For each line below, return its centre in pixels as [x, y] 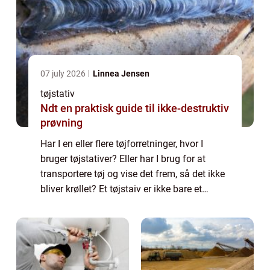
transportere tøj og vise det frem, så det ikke [133, 174]
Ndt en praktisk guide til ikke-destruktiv [50, 108]
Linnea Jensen [121, 74]
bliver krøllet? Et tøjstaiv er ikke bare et [121, 189]
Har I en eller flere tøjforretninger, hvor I [122, 144]
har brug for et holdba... [90, 219]
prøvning [61, 123]
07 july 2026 [64, 74]
